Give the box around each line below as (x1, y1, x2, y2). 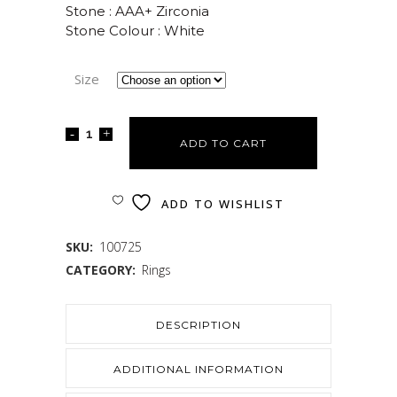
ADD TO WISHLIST (161, 196, 284, 212)
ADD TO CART (180, 136, 267, 150)
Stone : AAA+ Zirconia (66, 3, 209, 19)
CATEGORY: (66, 261, 139, 278)
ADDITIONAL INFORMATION (113, 362, 284, 376)
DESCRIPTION (156, 318, 241, 331)
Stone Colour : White (66, 22, 205, 39)
